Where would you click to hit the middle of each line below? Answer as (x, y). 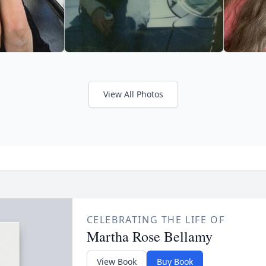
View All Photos (133, 94)
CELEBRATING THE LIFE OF (156, 219)
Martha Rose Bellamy (149, 236)
